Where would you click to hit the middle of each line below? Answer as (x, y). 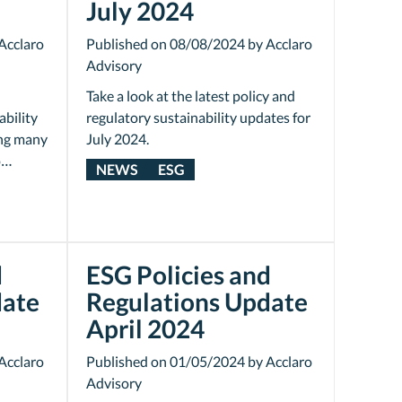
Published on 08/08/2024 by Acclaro (199, 44)
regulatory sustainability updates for (198, 117)
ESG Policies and (178, 275)
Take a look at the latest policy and (190, 96)
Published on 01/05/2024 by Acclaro (199, 361)
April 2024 (145, 328)
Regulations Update (197, 301)
